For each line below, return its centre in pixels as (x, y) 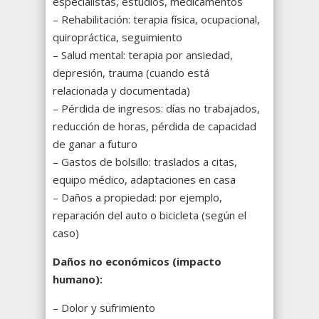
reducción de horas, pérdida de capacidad (155, 126)
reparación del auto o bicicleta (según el (150, 215)
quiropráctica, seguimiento (117, 37)
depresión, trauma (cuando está (131, 73)
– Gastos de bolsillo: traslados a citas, (145, 162)
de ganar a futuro (95, 144)
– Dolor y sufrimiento (104, 308)
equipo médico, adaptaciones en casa (144, 180)
